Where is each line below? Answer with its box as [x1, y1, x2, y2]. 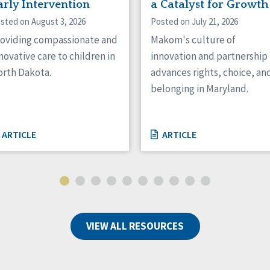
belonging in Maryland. [151, 81, 248, 95]
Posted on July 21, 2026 [151, 15, 238, 27]
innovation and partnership [151, 49, 268, 63]
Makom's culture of [151, 33, 236, 46]
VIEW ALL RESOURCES [86, 219, 184, 233]
